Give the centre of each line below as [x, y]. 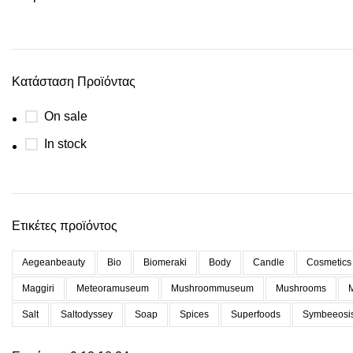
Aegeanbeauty [54, 262]
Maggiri [38, 288]
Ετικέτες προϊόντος [65, 226]
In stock [65, 144]
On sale [66, 116]
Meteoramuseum [113, 288]
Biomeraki [165, 262]
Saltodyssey [87, 314]
